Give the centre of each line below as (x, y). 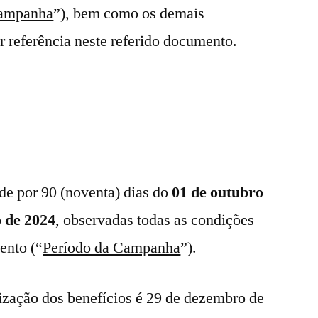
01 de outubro (218, 192)
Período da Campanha (112, 248)
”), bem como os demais (129, 13)
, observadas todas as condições (155, 220)
